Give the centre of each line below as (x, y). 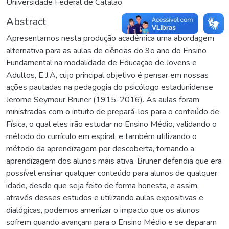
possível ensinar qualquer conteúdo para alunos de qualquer (112, 174)
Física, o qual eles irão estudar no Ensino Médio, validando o (111, 124)
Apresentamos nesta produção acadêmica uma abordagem (110, 39)
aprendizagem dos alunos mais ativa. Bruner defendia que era (114, 161)
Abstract (26, 22)
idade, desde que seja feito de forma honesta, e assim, (102, 186)
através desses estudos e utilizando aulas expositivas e (105, 198)
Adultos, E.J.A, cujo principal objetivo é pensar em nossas (107, 75)
